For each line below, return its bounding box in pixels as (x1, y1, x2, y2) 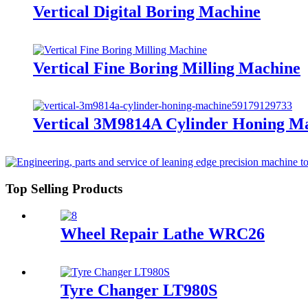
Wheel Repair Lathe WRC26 (60, 224, 265, 243)
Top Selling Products (5, 181, 122, 197)
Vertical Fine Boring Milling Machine (33, 58, 300, 77)
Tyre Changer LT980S (60, 280, 217, 299)
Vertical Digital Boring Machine (33, 2, 261, 21)
